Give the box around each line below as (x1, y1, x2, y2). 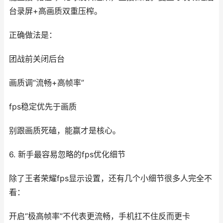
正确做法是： (9, 30, 57, 40)
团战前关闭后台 (9, 54, 65, 64)
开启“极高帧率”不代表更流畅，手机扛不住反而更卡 (9, 212, 190, 221)
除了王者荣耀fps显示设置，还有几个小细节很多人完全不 (9, 174, 212, 183)
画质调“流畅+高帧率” (9, 78, 84, 88)
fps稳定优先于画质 (9, 102, 77, 111)
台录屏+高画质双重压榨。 (9, 6, 102, 16)
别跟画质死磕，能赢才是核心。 (9, 126, 120, 135)
